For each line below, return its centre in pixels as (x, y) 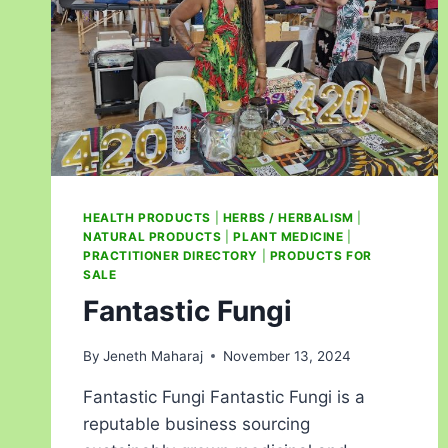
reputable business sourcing (196, 423)
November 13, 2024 (287, 355)
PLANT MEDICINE (288, 237)
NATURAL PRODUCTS (152, 237)
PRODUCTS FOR (321, 256)
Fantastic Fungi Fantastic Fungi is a (224, 396)
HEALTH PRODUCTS (147, 218)
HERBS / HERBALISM (288, 218)
